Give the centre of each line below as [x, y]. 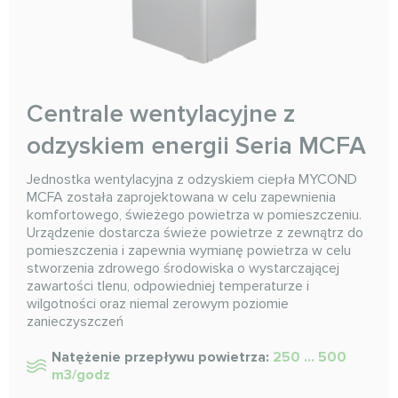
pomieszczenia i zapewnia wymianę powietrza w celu [189, 251]
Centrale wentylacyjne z [161, 114]
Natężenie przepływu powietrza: [162, 358]
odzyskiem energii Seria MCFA [196, 146]
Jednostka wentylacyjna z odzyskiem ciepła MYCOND [192, 180]
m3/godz [81, 375]
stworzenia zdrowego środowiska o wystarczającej [183, 269]
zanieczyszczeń [75, 322]
